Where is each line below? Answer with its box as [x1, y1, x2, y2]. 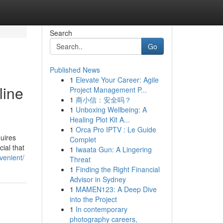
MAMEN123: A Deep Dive [75, 184, 157, 194]
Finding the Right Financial [75, 164, 160, 174]
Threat [69, 154, 91, 164]
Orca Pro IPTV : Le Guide [75, 124, 156, 134]
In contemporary [75, 204, 127, 214]
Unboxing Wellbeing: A [75, 105, 147, 114]
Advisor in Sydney [69, 174, 126, 184]
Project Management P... [69, 85, 147, 95]
